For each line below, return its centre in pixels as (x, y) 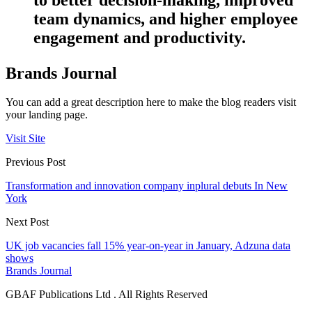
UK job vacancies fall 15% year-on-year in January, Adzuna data (148, 246)
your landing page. (47, 115)
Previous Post (36, 162)
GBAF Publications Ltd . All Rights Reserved (107, 295)
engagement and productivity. (140, 37)
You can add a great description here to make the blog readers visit (151, 102)
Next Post (27, 222)
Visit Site (25, 139)
